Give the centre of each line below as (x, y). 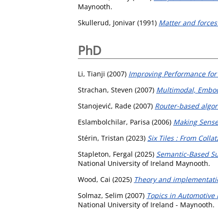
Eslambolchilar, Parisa (114, 122)
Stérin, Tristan (101, 138)
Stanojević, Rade (105, 106)
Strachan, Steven (105, 90)
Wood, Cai (94, 179)
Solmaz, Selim (100, 195)
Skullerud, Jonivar (107, 22)
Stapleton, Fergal (105, 154)
